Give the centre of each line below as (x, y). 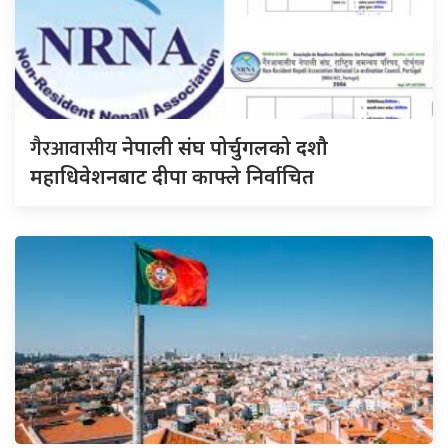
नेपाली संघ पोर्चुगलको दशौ (225, 148)
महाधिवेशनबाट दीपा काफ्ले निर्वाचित (172, 177)
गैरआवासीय (76, 149)
